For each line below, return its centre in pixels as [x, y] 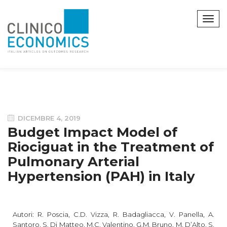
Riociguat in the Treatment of [111, 147]
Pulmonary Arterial [73, 161]
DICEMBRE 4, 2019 [48, 118]
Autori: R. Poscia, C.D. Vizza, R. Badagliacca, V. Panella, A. [113, 214]
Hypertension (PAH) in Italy [101, 176]
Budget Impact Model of [92, 132]
